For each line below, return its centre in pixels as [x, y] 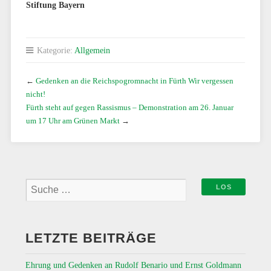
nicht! [35, 94]
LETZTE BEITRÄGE [91, 238]
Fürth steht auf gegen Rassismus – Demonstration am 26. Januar [129, 107]
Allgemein [92, 50]
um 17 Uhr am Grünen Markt [73, 121]
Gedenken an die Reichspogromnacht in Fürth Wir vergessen [134, 81]
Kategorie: [54, 50]
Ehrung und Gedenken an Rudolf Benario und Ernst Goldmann [133, 265]
